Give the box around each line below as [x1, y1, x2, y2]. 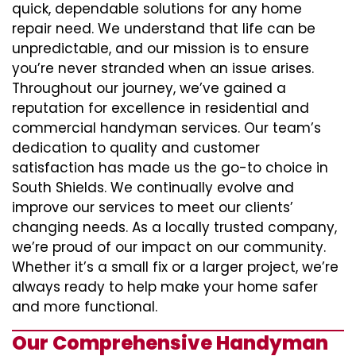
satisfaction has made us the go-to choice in [12, 158, 328, 177]
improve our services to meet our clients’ [12, 198, 293, 217]
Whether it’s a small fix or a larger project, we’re [12, 257, 339, 277]
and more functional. [12, 297, 157, 316]
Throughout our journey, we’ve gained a [12, 79, 286, 98]
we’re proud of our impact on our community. [12, 238, 326, 257]
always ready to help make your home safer [12, 277, 318, 296]
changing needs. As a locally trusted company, [12, 218, 337, 237]
